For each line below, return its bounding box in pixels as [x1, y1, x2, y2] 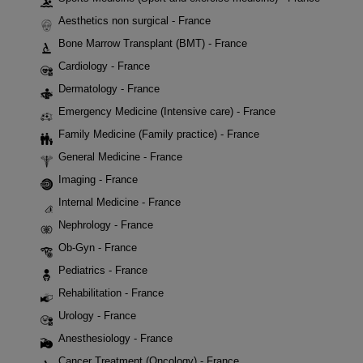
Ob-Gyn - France [58, 241, 137, 254]
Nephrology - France [58, 219, 153, 232]
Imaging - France [58, 173, 138, 186]
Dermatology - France [58, 83, 160, 96]
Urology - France [58, 310, 136, 322]
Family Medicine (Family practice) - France [58, 128, 259, 141]
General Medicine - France [58, 151, 182, 164]
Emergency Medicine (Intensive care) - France [58, 105, 275, 118]
